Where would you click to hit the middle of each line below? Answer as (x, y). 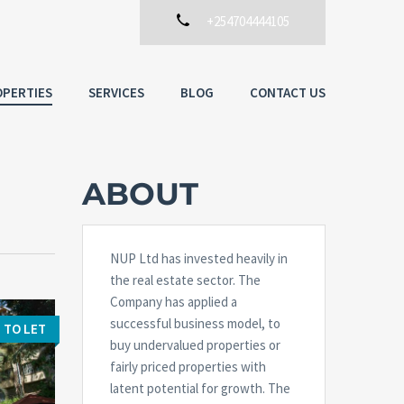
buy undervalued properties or (195, 345)
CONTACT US (288, 92)
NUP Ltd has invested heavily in (199, 258)
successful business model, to (195, 323)
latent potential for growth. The (200, 388)
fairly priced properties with (188, 367)
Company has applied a (174, 302)
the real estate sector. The (185, 280)
